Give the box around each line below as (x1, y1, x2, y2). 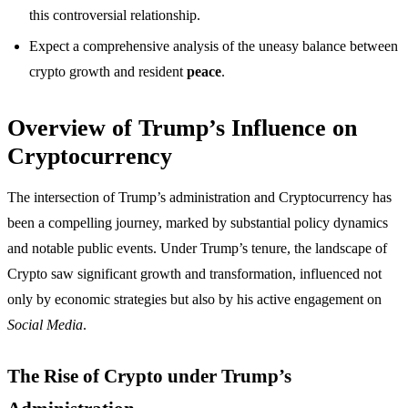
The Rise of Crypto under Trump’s (7, 365, 291, 387)
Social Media (7, 317, 83, 333)
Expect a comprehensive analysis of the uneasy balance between (29, 38, 398, 55)
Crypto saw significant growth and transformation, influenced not (7, 266, 382, 282)
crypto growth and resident (29, 64, 187, 80)
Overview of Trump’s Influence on (7, 115, 357, 142)
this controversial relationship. (29, 6, 200, 23)
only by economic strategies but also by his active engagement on (7, 291, 382, 308)
